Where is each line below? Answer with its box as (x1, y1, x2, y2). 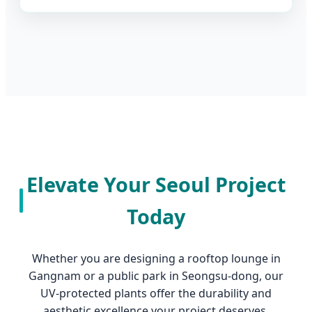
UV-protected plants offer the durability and (40, 286, 272, 302)
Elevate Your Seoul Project (26, 171, 286, 198)
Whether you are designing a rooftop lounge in (31, 251, 281, 267)
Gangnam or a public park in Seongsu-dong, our (29, 268, 283, 284)
